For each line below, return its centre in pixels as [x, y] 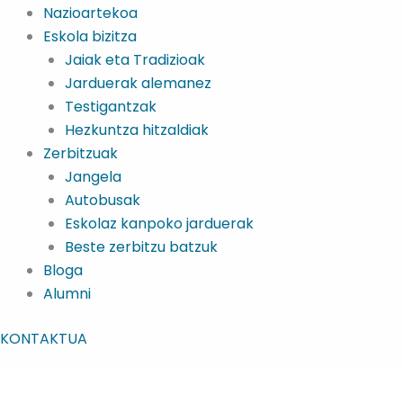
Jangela [93, 177]
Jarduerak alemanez [138, 83]
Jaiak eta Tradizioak [135, 60]
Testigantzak [111, 107]
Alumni [67, 294]
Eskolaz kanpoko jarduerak [159, 224]
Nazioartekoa [90, 13]
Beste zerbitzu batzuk [141, 247]
